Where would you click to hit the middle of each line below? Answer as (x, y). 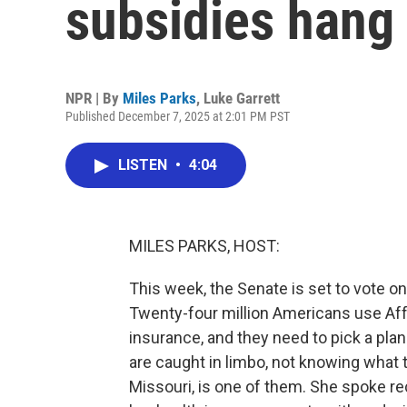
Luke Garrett (242, 98)
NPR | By (94, 98)
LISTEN (144, 165)
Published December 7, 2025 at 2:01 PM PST (178, 116)
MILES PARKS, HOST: (204, 246)
